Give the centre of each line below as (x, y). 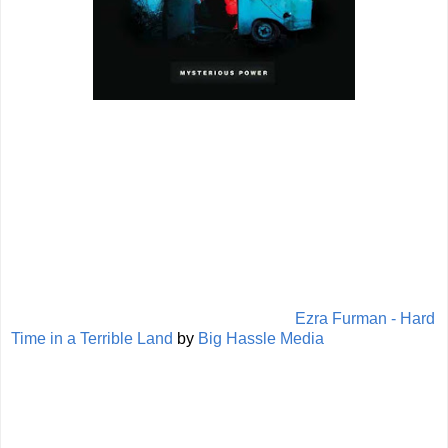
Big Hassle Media (261, 338)
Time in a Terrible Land (92, 338)
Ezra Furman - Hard (365, 318)
